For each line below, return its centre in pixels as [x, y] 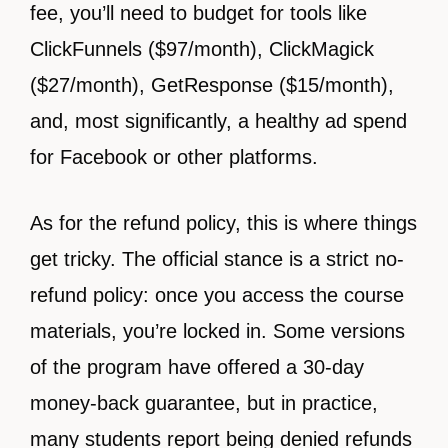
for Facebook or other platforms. [174, 157]
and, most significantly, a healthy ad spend [218, 121]
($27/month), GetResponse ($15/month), [212, 85]
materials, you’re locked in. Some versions [217, 331]
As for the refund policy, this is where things [223, 223]
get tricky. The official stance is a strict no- [217, 259]
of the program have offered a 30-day [197, 367]
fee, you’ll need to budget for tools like [198, 13]
